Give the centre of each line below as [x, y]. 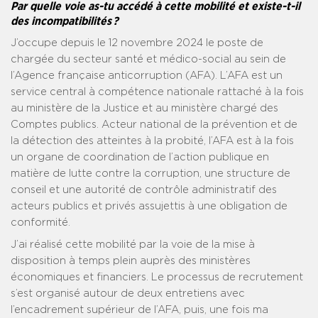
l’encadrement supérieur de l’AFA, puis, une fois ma [139, 310]
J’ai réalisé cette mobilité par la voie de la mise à [133, 245]
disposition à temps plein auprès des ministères [131, 261]
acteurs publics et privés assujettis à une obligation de [149, 207]
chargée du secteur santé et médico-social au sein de [148, 60]
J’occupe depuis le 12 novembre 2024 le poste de [137, 43]
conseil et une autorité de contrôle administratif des [144, 190]
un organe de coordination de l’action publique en [140, 158]
